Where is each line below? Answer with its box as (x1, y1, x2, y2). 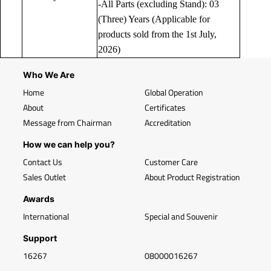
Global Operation (145, 86, 203, 99)
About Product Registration (145, 171, 240, 184)
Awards (23, 194, 54, 204)
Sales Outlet (23, 171, 66, 184)
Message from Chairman (23, 116, 112, 129)
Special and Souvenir (145, 210, 218, 223)
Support (23, 233, 57, 244)
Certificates (145, 101, 186, 114)
